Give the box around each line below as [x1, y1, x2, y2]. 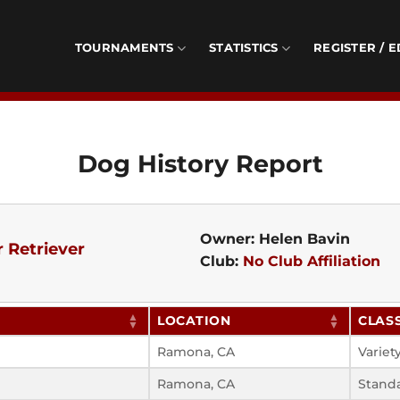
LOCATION [157, 312, 231, 329]
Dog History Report [77, 148, 323, 179]
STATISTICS [209, 41, 279, 54]
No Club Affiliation [243, 252, 380, 270]
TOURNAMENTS [74, 41, 174, 54]
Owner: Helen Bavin [200, 229, 350, 247]
